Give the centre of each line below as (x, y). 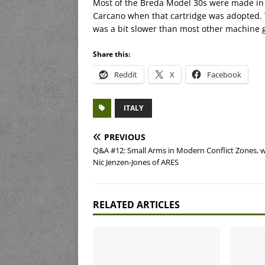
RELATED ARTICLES (136, 205)
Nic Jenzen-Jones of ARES (136, 162)
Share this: (112, 54)
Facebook (224, 75)
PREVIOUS (125, 137)
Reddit (126, 75)
